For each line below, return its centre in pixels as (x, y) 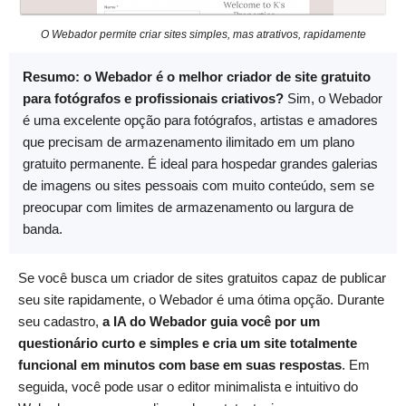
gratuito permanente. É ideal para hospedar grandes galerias (200, 163)
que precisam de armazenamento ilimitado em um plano (188, 141)
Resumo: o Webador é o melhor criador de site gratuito (197, 76)
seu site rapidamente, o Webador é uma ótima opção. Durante (201, 299)
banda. (43, 228)
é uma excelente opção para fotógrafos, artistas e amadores (200, 120)
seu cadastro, (60, 321)
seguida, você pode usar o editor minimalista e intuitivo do (188, 386)
